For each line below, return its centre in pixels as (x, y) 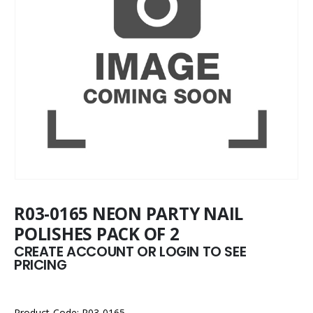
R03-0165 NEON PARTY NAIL (129, 213)
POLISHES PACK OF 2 (97, 234)
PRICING (41, 265)
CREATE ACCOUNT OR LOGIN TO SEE (130, 252)
